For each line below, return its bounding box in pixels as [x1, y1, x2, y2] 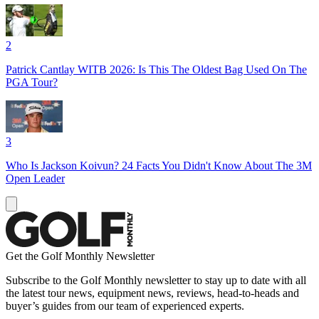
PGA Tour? [6, 75, 58, 88]
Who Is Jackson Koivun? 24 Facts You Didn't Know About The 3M [6, 159, 312, 172]
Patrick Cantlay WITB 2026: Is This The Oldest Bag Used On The [6, 63, 307, 75]
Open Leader [6, 172, 65, 184]
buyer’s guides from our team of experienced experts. [6, 299, 244, 312]
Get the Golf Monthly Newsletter [6, 249, 155, 262]
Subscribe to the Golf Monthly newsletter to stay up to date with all [6, 273, 306, 286]
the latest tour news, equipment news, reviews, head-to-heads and [6, 286, 299, 299]
